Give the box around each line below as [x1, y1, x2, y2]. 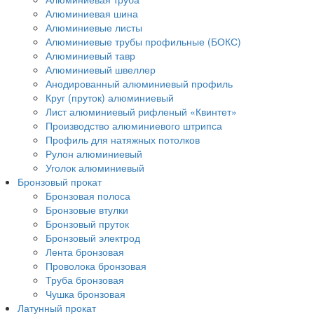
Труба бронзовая [46, 273, 124, 287]
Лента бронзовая [46, 245, 124, 259]
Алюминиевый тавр [46, 48, 135, 62]
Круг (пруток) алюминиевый [46, 90, 174, 104]
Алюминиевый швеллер [46, 62, 156, 76]
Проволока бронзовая [46, 259, 146, 273]
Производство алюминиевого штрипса [46, 118, 222, 132]
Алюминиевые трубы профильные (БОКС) [46, 34, 241, 48]
